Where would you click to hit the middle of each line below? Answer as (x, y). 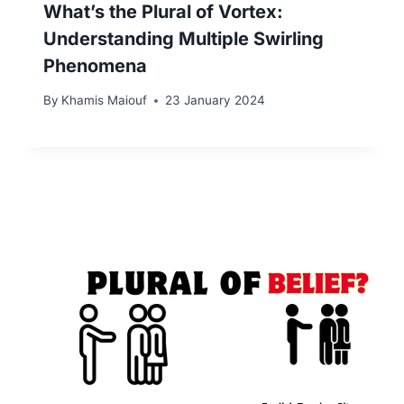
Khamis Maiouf (105, 101)
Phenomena (95, 65)
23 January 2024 (216, 101)
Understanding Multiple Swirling (184, 38)
